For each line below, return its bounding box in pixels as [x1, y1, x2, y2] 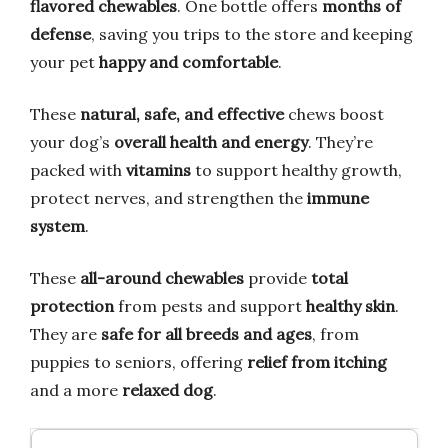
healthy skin [306, 296, 395, 317]
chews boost [284, 104, 384, 125]
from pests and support [114, 296, 306, 317]
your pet [30, 52, 99, 73]
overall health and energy [114, 132, 308, 153]
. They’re [308, 132, 373, 153]
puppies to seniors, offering [30, 352, 247, 373]
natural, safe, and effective [80, 104, 284, 125]
